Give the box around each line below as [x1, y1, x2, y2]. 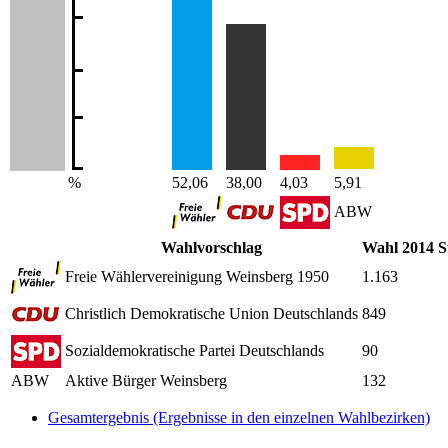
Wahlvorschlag [161, 238, 262, 256]
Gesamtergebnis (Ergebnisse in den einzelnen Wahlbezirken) [48, 408, 430, 426]
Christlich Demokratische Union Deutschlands [65, 304, 358, 322]
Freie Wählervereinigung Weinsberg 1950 [65, 267, 329, 285]
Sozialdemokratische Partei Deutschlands [65, 341, 324, 359]
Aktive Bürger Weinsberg [65, 371, 227, 389]
